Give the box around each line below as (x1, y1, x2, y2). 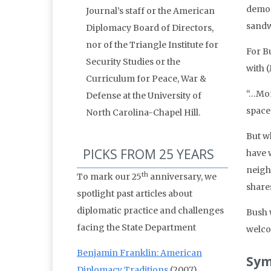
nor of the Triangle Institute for (86, 39, 218, 51)
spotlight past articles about (77, 188, 192, 200)
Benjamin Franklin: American (77, 247, 202, 259)
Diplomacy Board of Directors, (86, 22, 214, 34)
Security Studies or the (86, 56, 180, 68)
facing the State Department (77, 222, 196, 233)
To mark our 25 (77, 171, 142, 183)
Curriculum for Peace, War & (86, 73, 206, 85)
